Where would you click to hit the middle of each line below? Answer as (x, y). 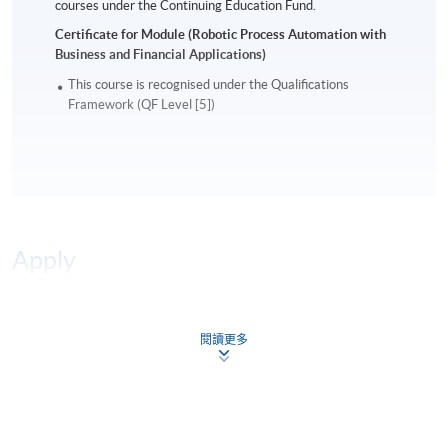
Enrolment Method (107, 381)
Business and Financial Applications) (161, 54)
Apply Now (248, 330)
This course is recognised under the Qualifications (209, 84)
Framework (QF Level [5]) (142, 104)
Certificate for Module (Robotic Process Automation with (221, 34)
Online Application (106, 329)
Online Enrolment (109, 405)
